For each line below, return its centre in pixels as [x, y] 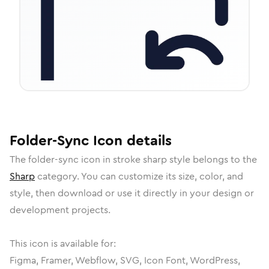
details [147, 141]
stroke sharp [140, 159]
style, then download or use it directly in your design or [132, 193]
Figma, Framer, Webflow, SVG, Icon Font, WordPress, [125, 260]
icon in [96, 159]
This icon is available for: [63, 243]
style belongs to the [212, 159]
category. [58, 176]
